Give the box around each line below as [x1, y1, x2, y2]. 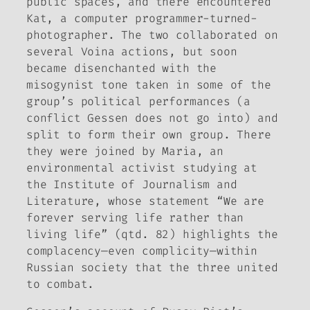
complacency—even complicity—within [26, 243, 257, 258]
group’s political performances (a [26, 93, 251, 109]
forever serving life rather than [26, 210, 244, 225]
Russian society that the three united [26, 259, 278, 275]
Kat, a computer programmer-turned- [26, 10, 257, 26]
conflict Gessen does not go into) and [26, 110, 278, 125]
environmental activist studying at [26, 160, 257, 175]
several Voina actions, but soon [26, 44, 237, 59]
